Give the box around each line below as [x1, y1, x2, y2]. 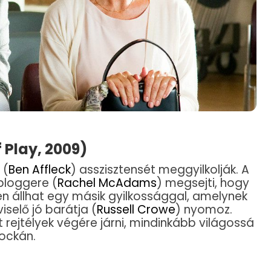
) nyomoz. [175, 201, 232, 218]
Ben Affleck [8, 161, 71, 178]
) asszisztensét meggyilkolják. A [71, 161, 249, 178]
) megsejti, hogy [157, 174, 249, 191]
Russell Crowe [97, 201, 175, 218]
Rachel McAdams [57, 174, 157, 191]
